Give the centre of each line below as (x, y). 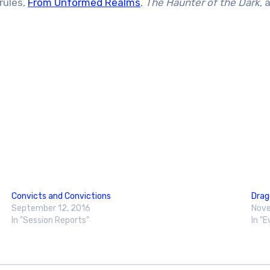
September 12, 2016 (51, 208)
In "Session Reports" (50, 220)
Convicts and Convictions (61, 196)
